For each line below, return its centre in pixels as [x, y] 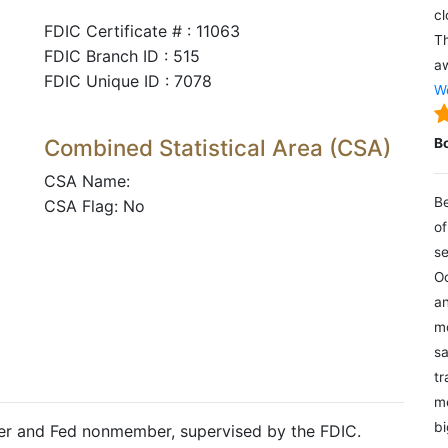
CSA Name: [87, 181]
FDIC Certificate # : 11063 [142, 31]
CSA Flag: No [94, 206]
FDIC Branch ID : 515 [122, 56]
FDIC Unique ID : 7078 [128, 81]
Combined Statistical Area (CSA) [217, 147]
